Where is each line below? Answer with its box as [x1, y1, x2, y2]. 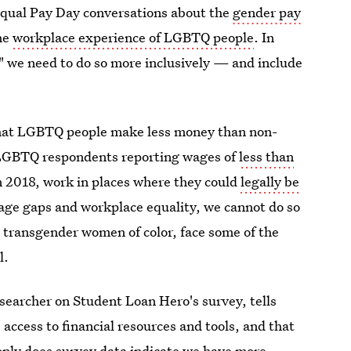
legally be [241, 172, 300, 190]
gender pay [233, 3, 302, 21]
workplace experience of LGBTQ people [13, 28, 255, 46]
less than [239, 147, 295, 165]
